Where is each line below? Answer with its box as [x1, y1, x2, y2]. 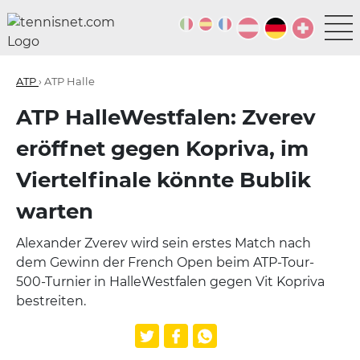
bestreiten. [16, 293, 86, 309]
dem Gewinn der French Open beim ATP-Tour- [16, 255, 314, 270]
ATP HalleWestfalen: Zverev [16, 104, 316, 130]
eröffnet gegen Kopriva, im [16, 136, 309, 162]
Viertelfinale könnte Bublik [16, 167, 311, 193]
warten [16, 198, 93, 224]
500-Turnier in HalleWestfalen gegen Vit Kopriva [16, 274, 325, 289]
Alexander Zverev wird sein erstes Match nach [16, 235, 311, 251]
